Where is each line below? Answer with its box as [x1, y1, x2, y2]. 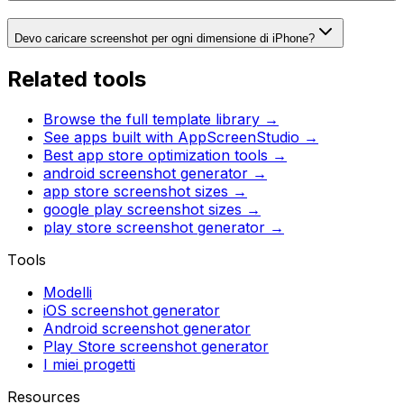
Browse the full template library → [43, 109, 279, 128]
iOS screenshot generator [43, 300, 220, 319]
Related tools [7, 65, 146, 92]
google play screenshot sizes [43, 199, 242, 218]
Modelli [43, 282, 92, 301]
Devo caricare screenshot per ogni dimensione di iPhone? [14, 31, 315, 45]
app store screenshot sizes [43, 181, 228, 200]
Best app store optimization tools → [43, 145, 287, 164]
